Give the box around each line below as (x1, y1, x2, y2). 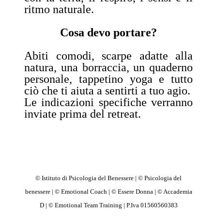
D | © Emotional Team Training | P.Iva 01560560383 (39, 201, 178, 209)
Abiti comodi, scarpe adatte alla (24, 49, 193, 62)
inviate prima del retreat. (24, 107, 141, 120)
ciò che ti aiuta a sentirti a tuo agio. (24, 84, 190, 97)
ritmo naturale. (24, 2, 94, 15)
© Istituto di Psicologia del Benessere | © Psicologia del (35, 174, 182, 182)
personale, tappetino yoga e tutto (24, 72, 193, 85)
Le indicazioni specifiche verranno (24, 95, 193, 108)
